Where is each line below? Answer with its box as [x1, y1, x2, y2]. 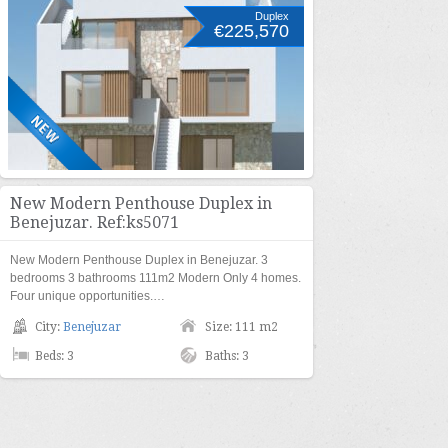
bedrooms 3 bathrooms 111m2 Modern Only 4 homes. [10, 271, 301, 285]
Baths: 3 [205, 349, 249, 363]
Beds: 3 [35, 349, 74, 363]
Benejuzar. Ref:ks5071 [10, 213, 179, 232]
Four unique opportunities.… [10, 289, 165, 303]
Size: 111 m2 [205, 320, 278, 334]
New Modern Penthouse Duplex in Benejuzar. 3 [10, 253, 268, 267]
